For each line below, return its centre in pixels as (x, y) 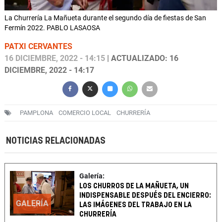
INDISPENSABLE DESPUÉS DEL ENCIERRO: (145, 196)
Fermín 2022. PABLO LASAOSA (52, 28)
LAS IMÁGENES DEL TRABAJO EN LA (136, 205)
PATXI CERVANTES (38, 47)
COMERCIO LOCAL (85, 113)
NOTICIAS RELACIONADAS (56, 141)
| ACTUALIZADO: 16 (142, 58)
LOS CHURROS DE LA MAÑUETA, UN (134, 186)
